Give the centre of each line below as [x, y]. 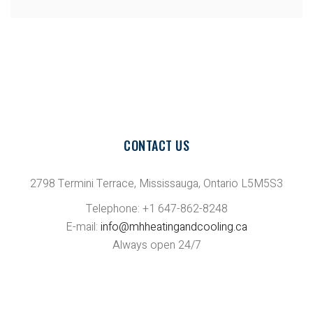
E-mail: [83, 227]
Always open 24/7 [156, 246]
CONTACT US [156, 146]
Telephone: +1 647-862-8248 [156, 209]
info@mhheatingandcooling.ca [174, 227]
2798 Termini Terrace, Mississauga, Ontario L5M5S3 [156, 184]
